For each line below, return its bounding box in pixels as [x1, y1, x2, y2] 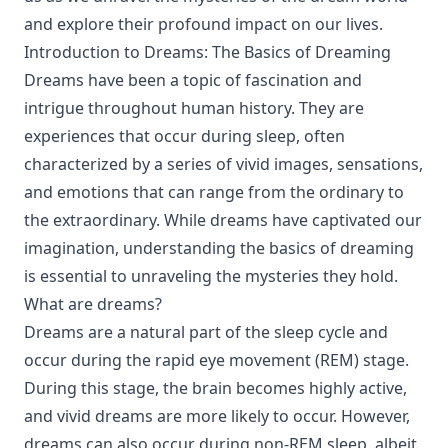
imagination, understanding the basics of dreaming [24, 237, 414, 259]
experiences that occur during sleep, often [24, 125, 345, 147]
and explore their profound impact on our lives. [24, 13, 383, 35]
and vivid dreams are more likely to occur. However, [24, 405, 410, 427]
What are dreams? [24, 293, 162, 315]
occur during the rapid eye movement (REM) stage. [24, 349, 409, 371]
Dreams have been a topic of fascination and [24, 69, 362, 91]
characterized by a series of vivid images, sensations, [24, 153, 423, 175]
